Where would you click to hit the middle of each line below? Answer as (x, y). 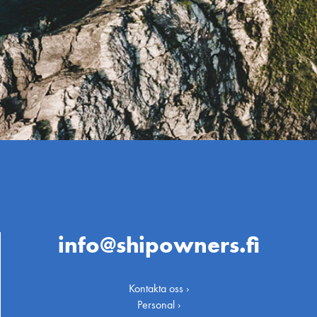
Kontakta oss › (159, 288)
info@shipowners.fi (159, 245)
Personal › (159, 305)
